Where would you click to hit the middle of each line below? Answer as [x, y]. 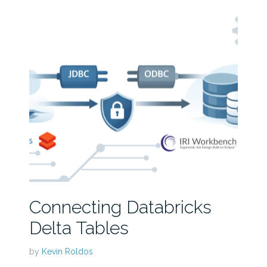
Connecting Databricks [120, 207]
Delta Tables [79, 228]
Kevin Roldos [67, 251]
